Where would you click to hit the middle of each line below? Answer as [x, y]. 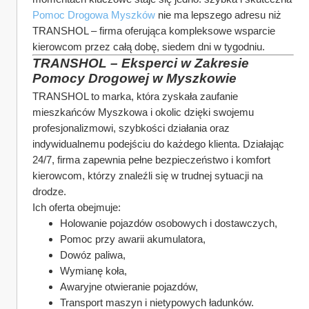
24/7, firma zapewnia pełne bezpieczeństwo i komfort [151, 160]
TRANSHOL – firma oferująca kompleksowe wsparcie [154, 31]
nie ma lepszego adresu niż [218, 15]
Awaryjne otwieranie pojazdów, [129, 287]
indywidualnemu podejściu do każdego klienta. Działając [158, 144]
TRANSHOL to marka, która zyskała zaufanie [135, 96]
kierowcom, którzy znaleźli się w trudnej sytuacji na [148, 176]
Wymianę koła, [93, 271]
